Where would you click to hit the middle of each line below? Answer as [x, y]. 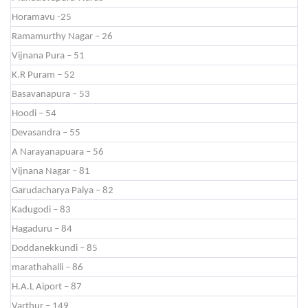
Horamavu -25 [42, 18]
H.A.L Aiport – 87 [47, 287]
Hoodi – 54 [34, 114]
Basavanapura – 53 [51, 95]
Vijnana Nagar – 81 [51, 172]
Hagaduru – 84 [42, 229]
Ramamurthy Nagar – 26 [62, 37]
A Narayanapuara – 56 [58, 152]
